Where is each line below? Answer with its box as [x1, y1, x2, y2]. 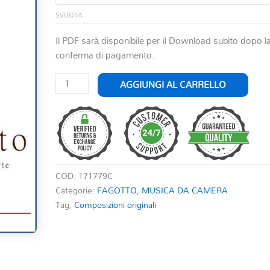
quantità [55, 142, 88, 161]
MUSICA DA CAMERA [142, 181, 228, 198]
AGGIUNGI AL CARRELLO [119, 75, 226, 94]
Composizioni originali [74, 196, 157, 213]
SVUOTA [55, 8, 83, 22]
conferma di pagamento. [55, 45, 155, 64]
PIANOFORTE [55, 128, 111, 146]
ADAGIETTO [55, 70, 105, 89]
